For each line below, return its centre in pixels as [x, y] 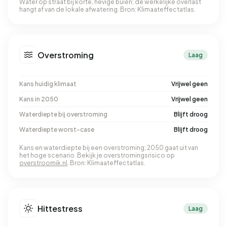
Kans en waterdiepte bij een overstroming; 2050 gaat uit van [109, 148]
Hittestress [60, 208]
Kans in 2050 [39, 99]
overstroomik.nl [43, 163]
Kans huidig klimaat [48, 84]
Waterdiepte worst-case [57, 129]
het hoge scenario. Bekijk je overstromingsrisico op [97, 155]
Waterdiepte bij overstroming [63, 114]
